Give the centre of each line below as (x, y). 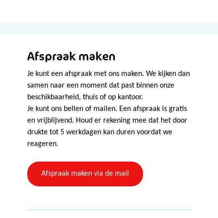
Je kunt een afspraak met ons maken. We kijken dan (109, 74)
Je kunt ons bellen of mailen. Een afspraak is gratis (107, 109)
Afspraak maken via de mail (85, 174)
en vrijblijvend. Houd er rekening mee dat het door (107, 120)
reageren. (43, 144)
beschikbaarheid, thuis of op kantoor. (85, 97)
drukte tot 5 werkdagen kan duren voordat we (100, 132)
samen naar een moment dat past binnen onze (101, 85)
